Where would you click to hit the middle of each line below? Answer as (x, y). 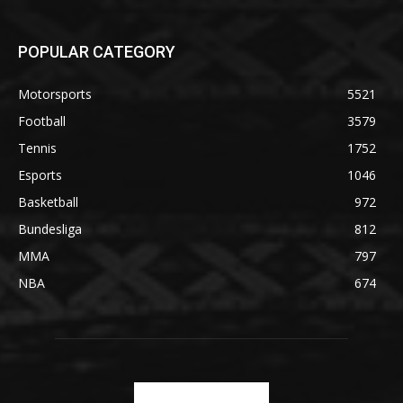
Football (42, 121)
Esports (40, 175)
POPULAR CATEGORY (97, 52)
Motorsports (55, 94)
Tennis (37, 148)
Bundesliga (50, 229)
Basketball (48, 202)
